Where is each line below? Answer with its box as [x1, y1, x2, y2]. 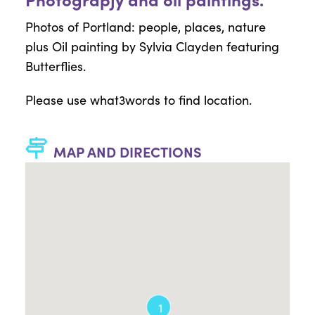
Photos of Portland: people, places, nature [25, 18, 266, 35]
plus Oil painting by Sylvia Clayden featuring [25, 37, 279, 55]
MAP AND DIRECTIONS [53, 141, 202, 161]
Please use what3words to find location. [25, 91, 252, 108]
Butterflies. [25, 57, 86, 75]
